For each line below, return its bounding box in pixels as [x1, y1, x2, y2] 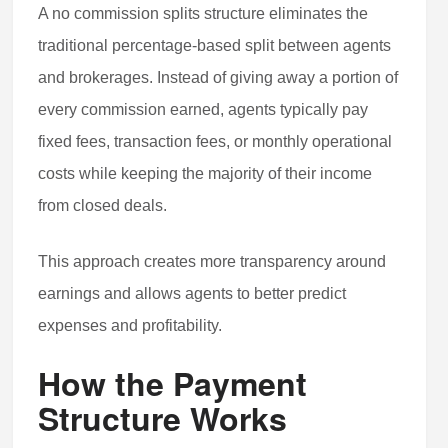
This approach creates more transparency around [38, 253, 387, 271]
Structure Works [38, 395, 288, 442]
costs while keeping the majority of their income [38, 165, 373, 183]
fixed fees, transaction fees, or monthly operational [38, 133, 393, 151]
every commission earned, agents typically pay [38, 101, 369, 119]
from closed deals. [38, 197, 168, 215]
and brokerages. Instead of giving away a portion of [38, 69, 399, 87]
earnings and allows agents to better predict [38, 285, 347, 303]
